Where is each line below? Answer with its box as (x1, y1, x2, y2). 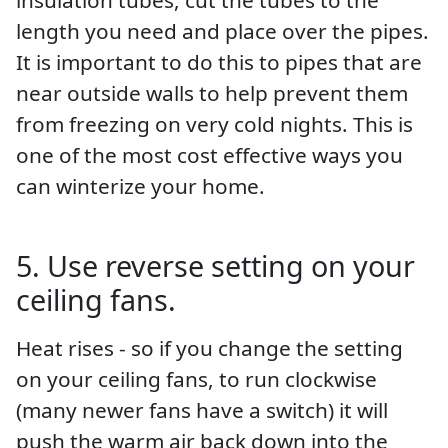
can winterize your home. (16, 171, 265, 200)
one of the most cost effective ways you (16, 140, 403, 169)
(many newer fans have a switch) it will (16, 395, 388, 424)
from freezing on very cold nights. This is (16, 109, 413, 138)
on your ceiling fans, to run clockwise (16, 364, 377, 393)
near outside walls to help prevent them (16, 78, 408, 107)
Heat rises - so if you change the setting (16, 333, 403, 362)
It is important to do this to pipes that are (16, 47, 422, 76)
